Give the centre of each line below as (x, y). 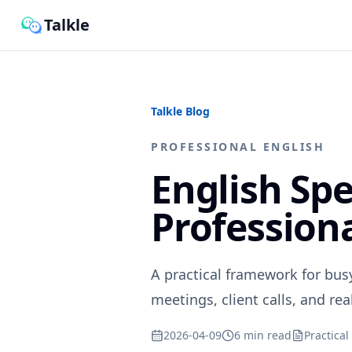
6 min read (263, 335)
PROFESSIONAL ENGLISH (238, 147)
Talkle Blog (180, 111)
